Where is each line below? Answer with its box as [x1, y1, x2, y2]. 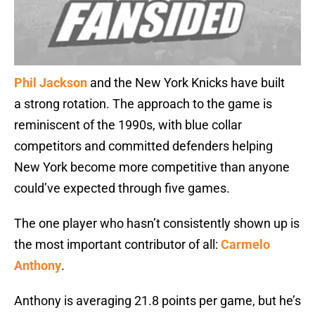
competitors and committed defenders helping [14, 139, 273, 154]
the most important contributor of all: [14, 237, 221, 252]
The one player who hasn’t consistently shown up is [14, 216, 300, 231]
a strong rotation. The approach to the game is [14, 96, 272, 112]
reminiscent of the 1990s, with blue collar [14, 117, 242, 133]
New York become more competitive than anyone [14, 160, 290, 175]
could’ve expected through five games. [14, 181, 230, 196]
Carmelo [221, 237, 270, 252]
